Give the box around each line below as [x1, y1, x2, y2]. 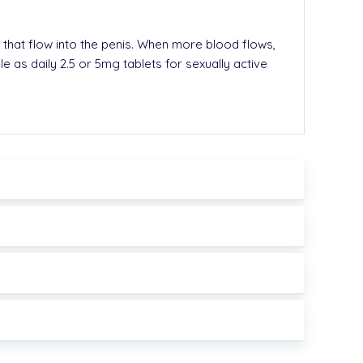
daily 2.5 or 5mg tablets [31, 55, 162, 71]
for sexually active [162, 55, 267, 71]
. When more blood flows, [131, 36, 275, 52]
